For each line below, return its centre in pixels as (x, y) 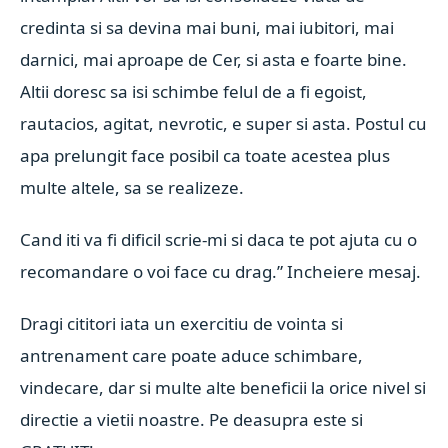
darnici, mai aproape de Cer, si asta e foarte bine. (214, 59)
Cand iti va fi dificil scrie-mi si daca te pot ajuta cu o (219, 239)
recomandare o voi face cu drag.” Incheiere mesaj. (221, 271)
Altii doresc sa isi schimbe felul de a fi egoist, (194, 91)
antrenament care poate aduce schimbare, (192, 355)
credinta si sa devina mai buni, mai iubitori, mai (207, 27)
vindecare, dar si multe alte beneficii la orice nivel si (223, 387)
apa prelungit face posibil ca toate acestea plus (205, 155)
